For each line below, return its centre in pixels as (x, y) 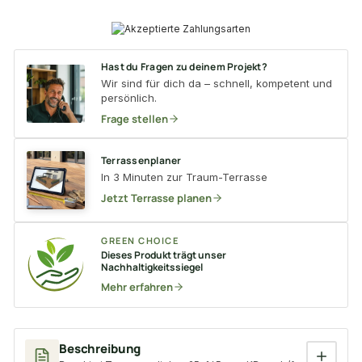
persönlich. (129, 97)
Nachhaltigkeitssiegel (152, 267)
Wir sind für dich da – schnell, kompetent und (217, 83)
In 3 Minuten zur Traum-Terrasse (184, 177)
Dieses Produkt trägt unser (164, 255)
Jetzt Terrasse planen (156, 198)
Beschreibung (100, 349)
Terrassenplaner (141, 160)
